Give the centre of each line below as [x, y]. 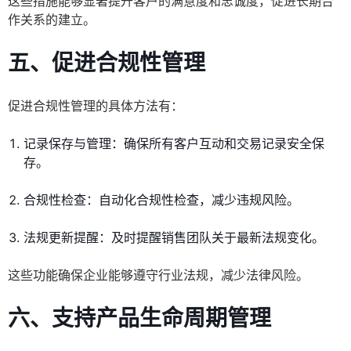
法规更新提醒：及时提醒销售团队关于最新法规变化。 [174, 238]
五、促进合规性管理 [107, 63]
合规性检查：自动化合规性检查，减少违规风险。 [161, 200]
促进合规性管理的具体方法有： [96, 106]
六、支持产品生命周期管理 [139, 318]
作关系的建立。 [52, 20]
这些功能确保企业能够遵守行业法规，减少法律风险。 [158, 275]
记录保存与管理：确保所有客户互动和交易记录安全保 [174, 144]
